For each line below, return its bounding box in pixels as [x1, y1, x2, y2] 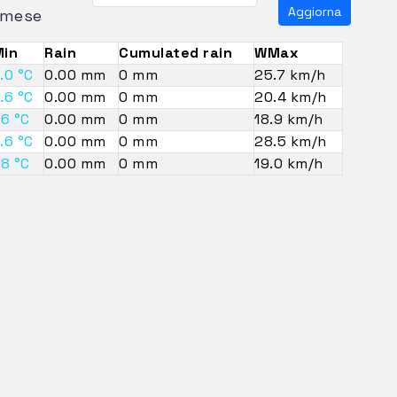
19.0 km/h [254, 153, 323, 173]
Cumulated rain [119, 43, 232, 62]
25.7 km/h [254, 65, 326, 84]
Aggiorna [288, 3, 342, 19]
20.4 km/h [254, 87, 327, 106]
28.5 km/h [254, 131, 327, 151]
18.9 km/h [254, 109, 323, 128]
